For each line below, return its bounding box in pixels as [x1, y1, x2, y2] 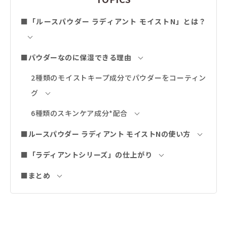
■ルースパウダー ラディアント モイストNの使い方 [21, 129, 191, 139]
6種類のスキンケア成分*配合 [31, 108, 128, 119]
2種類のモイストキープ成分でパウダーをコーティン [31, 72, 206, 83]
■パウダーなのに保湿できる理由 [21, 52, 132, 63]
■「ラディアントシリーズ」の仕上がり [21, 149, 153, 160]
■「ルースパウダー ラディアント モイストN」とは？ [21, 16, 206, 27]
